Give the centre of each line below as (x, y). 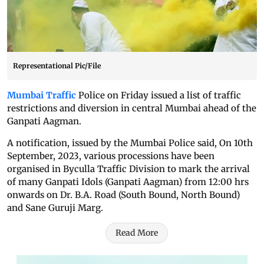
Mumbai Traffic (42, 95)
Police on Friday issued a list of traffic (159, 95)
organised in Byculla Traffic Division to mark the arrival (128, 169)
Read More (137, 233)
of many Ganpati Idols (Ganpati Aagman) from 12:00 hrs (128, 182)
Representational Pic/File (57, 66)
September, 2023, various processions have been (111, 156)
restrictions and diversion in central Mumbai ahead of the (132, 108)
